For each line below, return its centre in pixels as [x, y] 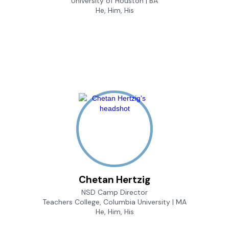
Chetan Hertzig [114, 180]
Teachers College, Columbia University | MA [114, 202]
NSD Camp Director [114, 192]
